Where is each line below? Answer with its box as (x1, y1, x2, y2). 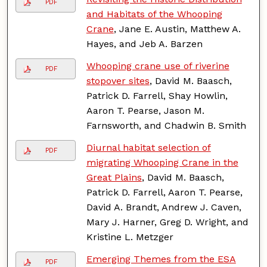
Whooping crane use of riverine (86, 60, 229, 72)
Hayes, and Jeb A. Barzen (86, 38, 203, 49)
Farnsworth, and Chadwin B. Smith (86, 119, 246, 131)
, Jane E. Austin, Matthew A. (113, 23, 241, 35)
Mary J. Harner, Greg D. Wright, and (86, 216, 249, 228)
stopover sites (86, 74, 150, 86)
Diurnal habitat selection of (86, 141, 211, 153)
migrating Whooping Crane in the (86, 156, 238, 168)
